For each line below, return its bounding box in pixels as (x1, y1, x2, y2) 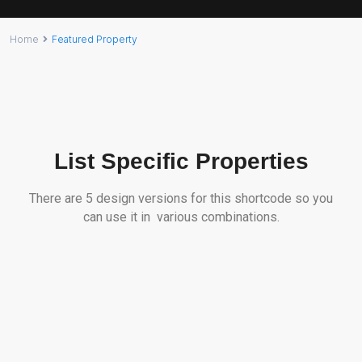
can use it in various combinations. (82, 209, 280, 225)
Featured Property (52, 33, 137, 45)
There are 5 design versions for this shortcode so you (29, 191, 333, 206)
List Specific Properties (53, 149, 309, 174)
